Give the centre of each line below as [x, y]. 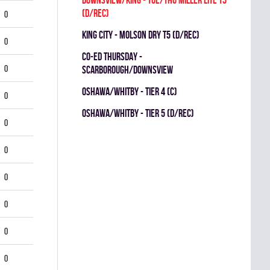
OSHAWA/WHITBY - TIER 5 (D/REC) [138, 113]
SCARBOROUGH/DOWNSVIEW [127, 70]
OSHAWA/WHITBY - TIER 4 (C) [130, 91]
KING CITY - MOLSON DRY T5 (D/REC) [141, 35]
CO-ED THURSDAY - [112, 56]
